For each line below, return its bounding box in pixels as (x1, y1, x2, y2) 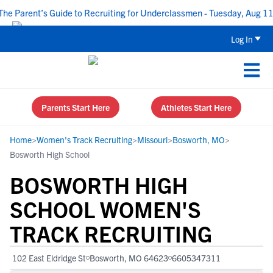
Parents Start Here (41, 102, 110, 113)
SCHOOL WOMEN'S (10, 195, 201, 222)
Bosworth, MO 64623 (90, 252, 168, 263)
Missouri (137, 134, 168, 145)
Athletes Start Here (161, 102, 232, 113)
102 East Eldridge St (12, 252, 86, 263)
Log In (231, 33, 253, 44)
